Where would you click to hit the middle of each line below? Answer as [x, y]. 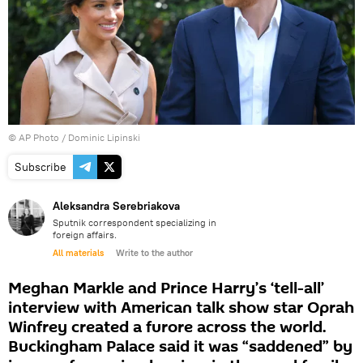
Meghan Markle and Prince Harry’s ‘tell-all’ [166, 288]
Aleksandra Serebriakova [116, 205]
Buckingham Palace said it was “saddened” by [180, 346]
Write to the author [154, 252]
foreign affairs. [85, 234]
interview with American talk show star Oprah [181, 307]
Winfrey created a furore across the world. [167, 327]
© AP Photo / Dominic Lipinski [74, 137]
